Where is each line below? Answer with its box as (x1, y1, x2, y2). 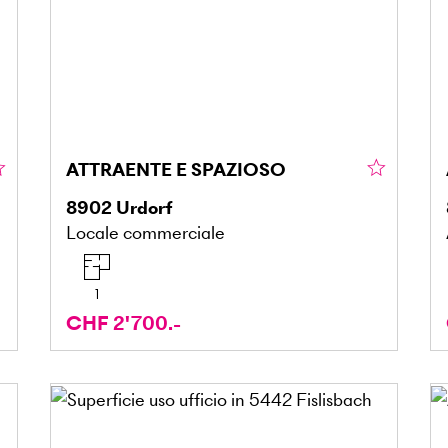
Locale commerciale (65, 219, 225, 245)
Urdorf (115, 194, 172, 220)
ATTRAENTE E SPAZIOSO (65, 156, 286, 182)
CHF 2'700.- (65, 309, 181, 337)
